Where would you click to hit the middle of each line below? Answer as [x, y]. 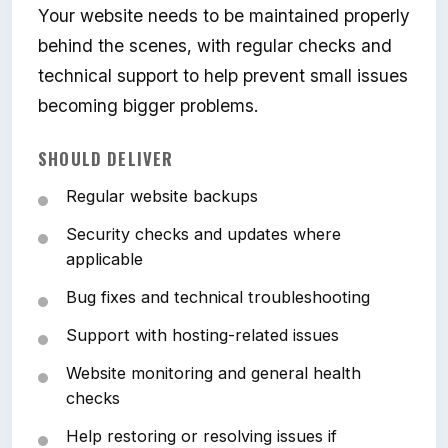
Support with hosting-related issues [202, 335]
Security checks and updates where [203, 234]
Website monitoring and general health [213, 373]
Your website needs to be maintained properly [224, 16]
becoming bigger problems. [148, 106]
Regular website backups [162, 196]
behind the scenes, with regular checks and [215, 46]
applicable [104, 259]
